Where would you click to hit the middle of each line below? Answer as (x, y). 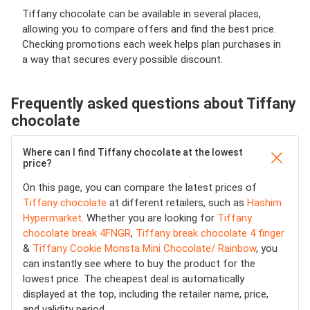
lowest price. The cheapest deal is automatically (134, 279)
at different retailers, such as (177, 202)
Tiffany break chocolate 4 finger (210, 233)
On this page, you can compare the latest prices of (140, 187)
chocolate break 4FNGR (77, 233)
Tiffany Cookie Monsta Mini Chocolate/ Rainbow (144, 248)
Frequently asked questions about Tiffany (154, 103)
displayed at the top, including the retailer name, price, (146, 294)
